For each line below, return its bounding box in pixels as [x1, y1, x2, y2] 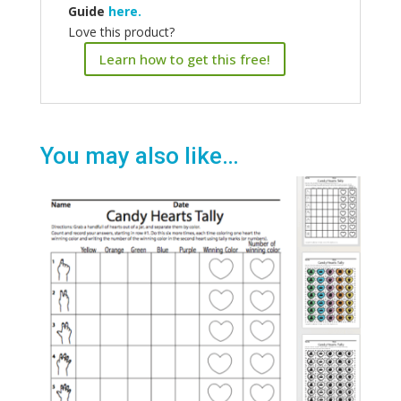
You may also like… [39, 142, 239, 170]
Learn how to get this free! [98, 49, 270, 68]
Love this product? [67, 23, 175, 41]
